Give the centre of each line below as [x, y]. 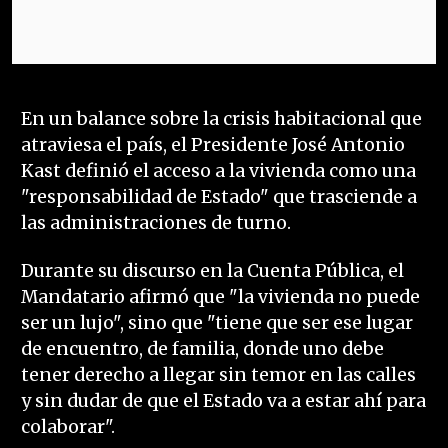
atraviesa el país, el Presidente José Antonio [212, 145]
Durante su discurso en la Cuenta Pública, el [212, 271]
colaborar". [67, 427]
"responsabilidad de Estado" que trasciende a [218, 197]
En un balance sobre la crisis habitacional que [221, 119]
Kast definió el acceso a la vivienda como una [218, 171]
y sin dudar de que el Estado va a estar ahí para [223, 401]
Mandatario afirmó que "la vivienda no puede [220, 297]
